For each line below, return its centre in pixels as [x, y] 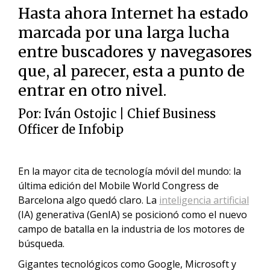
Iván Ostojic [80, 114]
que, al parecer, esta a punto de [131, 71]
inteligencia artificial [204, 200]
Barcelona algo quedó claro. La [89, 200]
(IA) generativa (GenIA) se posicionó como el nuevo [133, 215]
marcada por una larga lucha [124, 33]
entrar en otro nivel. [92, 90]
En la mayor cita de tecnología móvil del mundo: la [130, 171]
